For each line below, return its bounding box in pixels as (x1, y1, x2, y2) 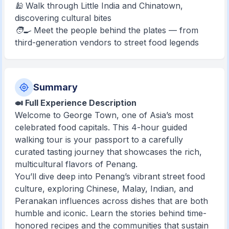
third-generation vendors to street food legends (15, 37, 199, 48)
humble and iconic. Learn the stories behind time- (15, 208, 207, 218)
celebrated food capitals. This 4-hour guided (15, 122, 188, 132)
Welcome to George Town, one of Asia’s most (15, 109, 194, 120)
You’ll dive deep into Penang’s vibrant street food (15, 171, 205, 181)
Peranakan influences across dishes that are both (15, 195, 209, 206)
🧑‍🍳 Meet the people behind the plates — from (15, 25, 199, 35)
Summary (33, 81, 78, 93)
